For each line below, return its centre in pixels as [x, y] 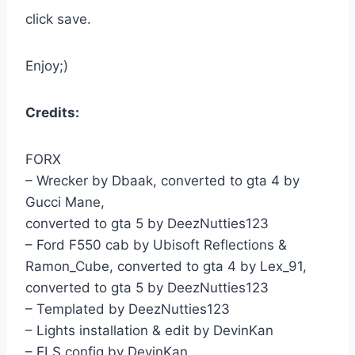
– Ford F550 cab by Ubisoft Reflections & [156, 245]
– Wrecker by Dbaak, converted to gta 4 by [162, 181]
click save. [58, 19]
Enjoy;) [47, 66]
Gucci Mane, [65, 202]
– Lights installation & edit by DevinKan [149, 331]
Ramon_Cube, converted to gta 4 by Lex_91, [166, 267]
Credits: [52, 113]
